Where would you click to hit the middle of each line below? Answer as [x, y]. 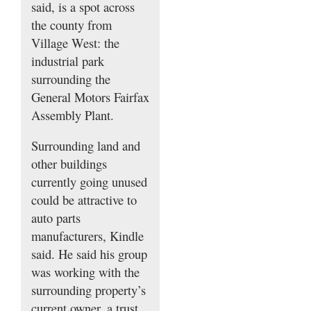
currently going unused [89, 182]
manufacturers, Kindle [87, 236]
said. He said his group [89, 254]
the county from [72, 25]
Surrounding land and [86, 146]
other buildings [69, 164]
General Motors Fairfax [90, 97]
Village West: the [75, 43]
